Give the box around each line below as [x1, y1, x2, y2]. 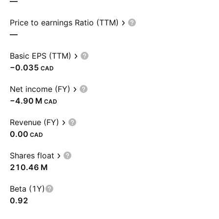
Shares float [10, 151, 54, 160]
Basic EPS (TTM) [10, 51, 71, 61]
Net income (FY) [10, 84, 70, 94]
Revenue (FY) [10, 117, 59, 127]
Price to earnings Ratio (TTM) [10, 18, 119, 27]
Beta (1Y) [10, 184, 45, 194]
